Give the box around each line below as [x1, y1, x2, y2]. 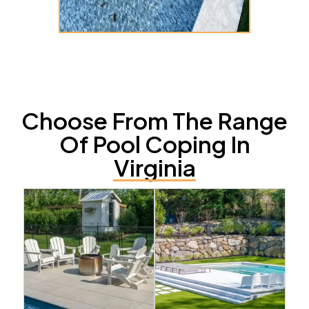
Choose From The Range [21, 106, 288, 134]
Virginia [113, 152, 196, 181]
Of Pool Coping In [59, 129, 250, 158]
